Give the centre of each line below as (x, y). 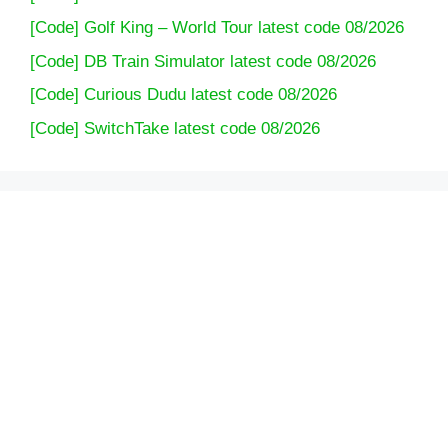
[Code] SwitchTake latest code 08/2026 (175, 128)
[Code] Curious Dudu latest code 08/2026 (183, 95)
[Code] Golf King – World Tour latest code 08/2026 (217, 28)
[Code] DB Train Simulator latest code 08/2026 (203, 61)
